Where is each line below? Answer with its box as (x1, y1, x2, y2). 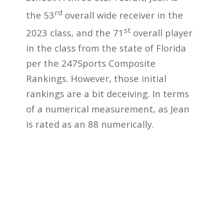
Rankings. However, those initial (26, 72, 166, 85)
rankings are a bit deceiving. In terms (26, 87, 189, 100)
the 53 (26, 9, 55, 22)
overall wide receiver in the (62, 9, 183, 22)
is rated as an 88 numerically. (26, 118, 154, 131)
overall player (130, 27, 192, 39)
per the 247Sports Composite (26, 57, 156, 70)
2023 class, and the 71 (26, 27, 124, 39)
